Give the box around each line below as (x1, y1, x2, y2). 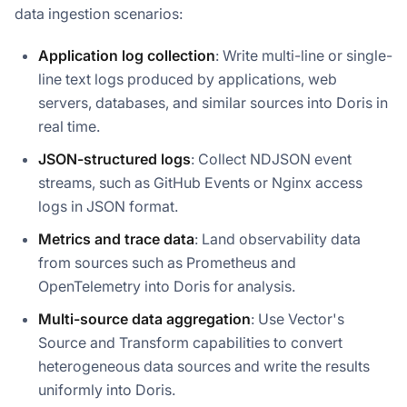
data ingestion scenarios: (15, 4, 183, 23)
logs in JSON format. (38, 196, 178, 215)
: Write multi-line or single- (215, 45, 392, 65)
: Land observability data (194, 229, 361, 248)
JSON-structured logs (38, 149, 191, 168)
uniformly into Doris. (38, 380, 175, 399)
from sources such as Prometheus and (38, 253, 296, 272)
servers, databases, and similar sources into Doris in (38, 93, 388, 112)
